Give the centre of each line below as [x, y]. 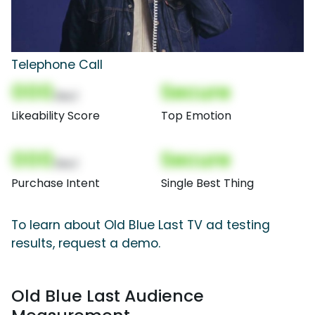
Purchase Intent [56, 184]
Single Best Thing [207, 184]
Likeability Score [56, 116]
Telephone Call [57, 65]
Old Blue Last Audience [108, 296]
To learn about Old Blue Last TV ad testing [141, 225]
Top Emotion [196, 116]
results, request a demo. [86, 244]
